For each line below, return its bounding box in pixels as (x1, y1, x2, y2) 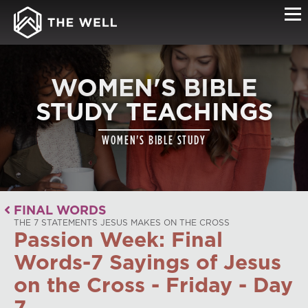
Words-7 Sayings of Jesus (14, 247, 281, 276)
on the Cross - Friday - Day (14, 270, 293, 299)
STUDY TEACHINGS (35, 95, 273, 129)
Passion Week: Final (14, 225, 223, 254)
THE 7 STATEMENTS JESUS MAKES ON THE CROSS (14, 217, 230, 228)
